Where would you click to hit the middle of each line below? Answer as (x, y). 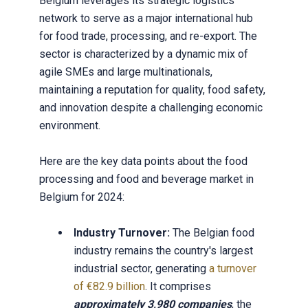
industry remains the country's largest (163, 250)
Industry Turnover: (121, 232)
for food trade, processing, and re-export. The (148, 36)
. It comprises (178, 286)
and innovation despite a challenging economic (151, 107)
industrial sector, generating (141, 268)
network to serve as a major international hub (146, 18)
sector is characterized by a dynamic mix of (143, 54)
